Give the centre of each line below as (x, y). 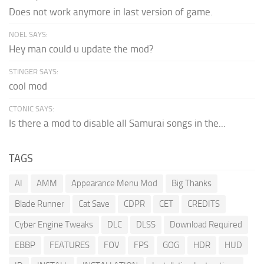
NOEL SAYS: (28, 35)
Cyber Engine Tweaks (54, 225)
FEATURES (70, 245)
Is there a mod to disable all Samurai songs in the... (117, 123)
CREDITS (204, 204)
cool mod (28, 86)
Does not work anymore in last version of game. (111, 12)
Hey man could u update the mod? (81, 49)
